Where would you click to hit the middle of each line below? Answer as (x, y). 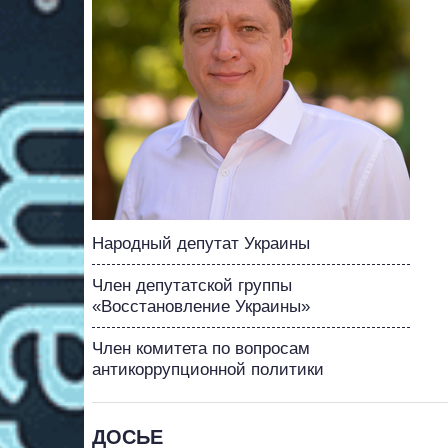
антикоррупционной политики (208, 370)
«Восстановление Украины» (201, 307)
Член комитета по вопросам (201, 349)
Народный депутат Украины (201, 244)
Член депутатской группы (192, 286)
